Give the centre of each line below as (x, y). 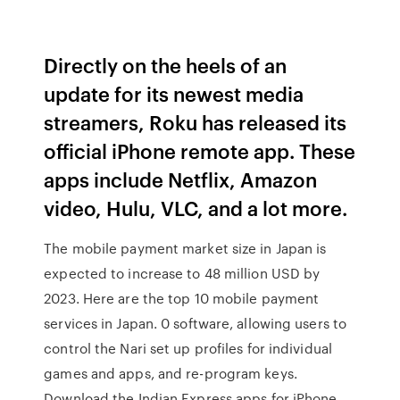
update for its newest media (174, 93)
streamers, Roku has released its (196, 122)
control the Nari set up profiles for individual (188, 348)
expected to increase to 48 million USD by (182, 273)
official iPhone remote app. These (200, 150)
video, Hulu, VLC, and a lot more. (196, 208)
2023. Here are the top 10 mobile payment (182, 298)
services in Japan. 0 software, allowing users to (196, 323)
